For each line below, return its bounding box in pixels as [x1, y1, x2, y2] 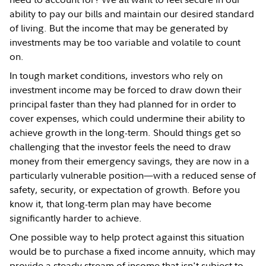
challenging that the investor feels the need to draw [9, 140, 232, 153]
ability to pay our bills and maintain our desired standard [9, 7, 255, 20]
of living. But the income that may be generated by [9, 21, 229, 34]
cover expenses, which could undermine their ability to [9, 111, 246, 125]
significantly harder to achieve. [9, 211, 142, 224]
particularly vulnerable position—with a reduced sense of [9, 168, 256, 182]
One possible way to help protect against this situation [9, 230, 245, 243]
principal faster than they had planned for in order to [9, 97, 237, 110]
